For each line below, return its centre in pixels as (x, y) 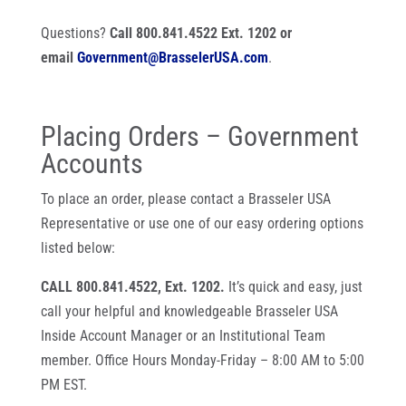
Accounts (92, 164)
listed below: (77, 248)
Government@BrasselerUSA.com (172, 58)
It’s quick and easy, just (293, 287)
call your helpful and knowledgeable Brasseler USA (189, 311)
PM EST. (63, 385)
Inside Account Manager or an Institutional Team (183, 336)
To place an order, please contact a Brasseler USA (185, 199)
